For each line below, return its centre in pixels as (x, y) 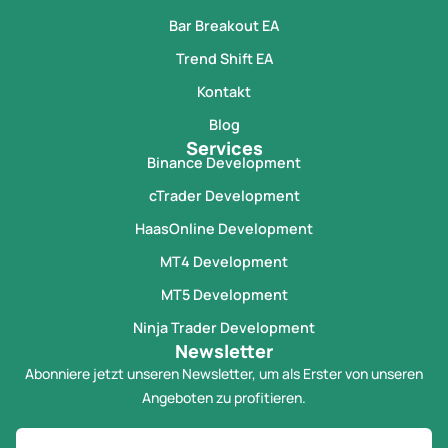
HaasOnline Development (224, 228)
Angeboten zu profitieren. (224, 397)
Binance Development (224, 162)
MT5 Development (224, 294)
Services (224, 147)
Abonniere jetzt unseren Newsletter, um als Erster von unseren (224, 373)
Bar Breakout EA (224, 25)
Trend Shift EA (224, 58)
